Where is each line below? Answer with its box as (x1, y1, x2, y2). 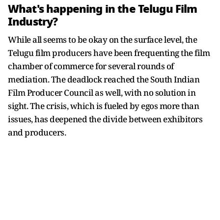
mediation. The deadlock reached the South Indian (8, 74, 199, 85)
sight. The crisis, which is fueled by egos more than (8, 100, 199, 111)
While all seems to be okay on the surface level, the (8, 34, 197, 45)
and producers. (8, 127, 66, 138)
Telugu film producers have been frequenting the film (8, 47, 210, 58)
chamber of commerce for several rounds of (8, 60, 174, 72)
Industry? (8, 13, 60, 30)
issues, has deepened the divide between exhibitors (8, 113, 202, 125)
